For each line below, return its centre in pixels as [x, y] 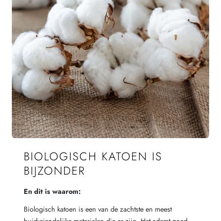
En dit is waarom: [52, 192]
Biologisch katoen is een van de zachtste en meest [97, 209]
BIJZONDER [54, 171]
